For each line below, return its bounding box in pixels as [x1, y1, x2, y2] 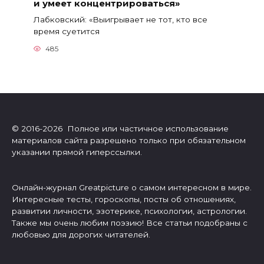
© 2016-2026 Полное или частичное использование [12, 123, 229, 133]
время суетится [33, 26, 100, 36]
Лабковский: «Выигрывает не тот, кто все [33, 14, 207, 24]
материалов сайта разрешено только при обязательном [12, 135, 246, 145]
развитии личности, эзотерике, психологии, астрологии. [12, 206, 247, 216]
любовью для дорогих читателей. [12, 229, 150, 239]
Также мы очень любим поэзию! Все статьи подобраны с [12, 217, 247, 227]
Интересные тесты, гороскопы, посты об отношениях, [12, 194, 236, 204]
